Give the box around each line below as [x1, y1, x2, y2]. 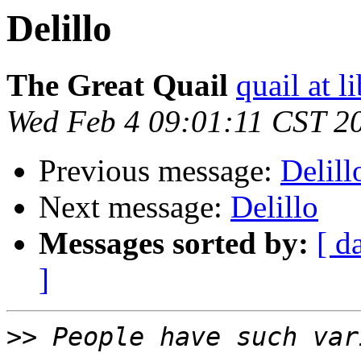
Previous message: [39, 153, 280, 189]
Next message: [39, 189, 230, 225]
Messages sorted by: [39, 226, 309, 261]
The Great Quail [6, 68, 228, 103]
